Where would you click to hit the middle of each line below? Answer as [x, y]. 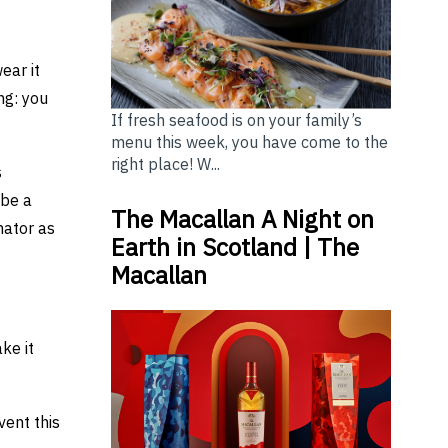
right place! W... [165, 163]
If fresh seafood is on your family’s [236, 119]
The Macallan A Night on [242, 218]
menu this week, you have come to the [249, 141]
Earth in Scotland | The [234, 246]
